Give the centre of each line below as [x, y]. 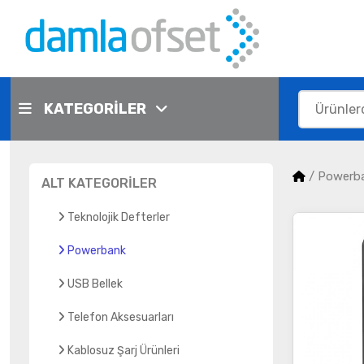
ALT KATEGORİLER [99, 183]
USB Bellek [95, 284]
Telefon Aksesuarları [121, 317]
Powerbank [97, 251]
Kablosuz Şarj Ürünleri [123, 351]
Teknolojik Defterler [119, 217]
